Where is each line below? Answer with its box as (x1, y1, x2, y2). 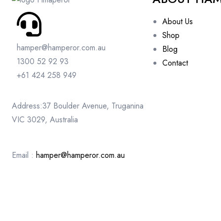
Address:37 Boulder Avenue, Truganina (12, 100, 144, 112)
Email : (12, 149, 36, 161)
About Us (162, 16, 193, 28)
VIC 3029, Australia (12, 114, 78, 126)
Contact (162, 57, 188, 69)
